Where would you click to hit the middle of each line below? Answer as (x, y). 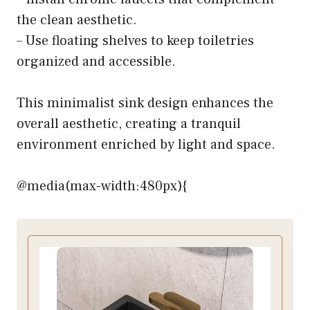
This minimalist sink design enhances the (145, 103)
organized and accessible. (96, 62)
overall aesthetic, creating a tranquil (129, 124)
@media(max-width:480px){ (102, 186)
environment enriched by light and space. (146, 145)
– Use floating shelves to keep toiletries (135, 41)
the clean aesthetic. (77, 20)
